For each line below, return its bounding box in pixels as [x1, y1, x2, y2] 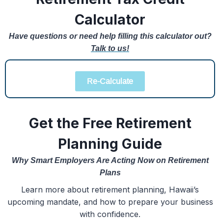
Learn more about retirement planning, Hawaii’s [21, 185, 199, 194]
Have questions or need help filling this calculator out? [8, 32, 212, 40]
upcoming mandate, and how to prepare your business [7, 197, 213, 207]
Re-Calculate [87, 77, 133, 85]
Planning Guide [58, 136, 162, 152]
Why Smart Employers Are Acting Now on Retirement [11, 156, 209, 165]
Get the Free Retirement [28, 115, 192, 132]
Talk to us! [91, 44, 129, 53]
